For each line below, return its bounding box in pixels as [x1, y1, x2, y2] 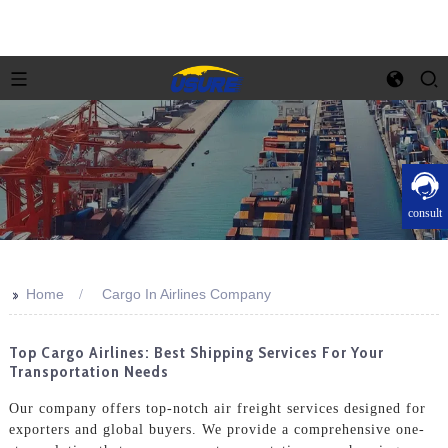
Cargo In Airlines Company [101, 286, 271, 302]
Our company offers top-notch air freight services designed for [8, 400, 426, 416]
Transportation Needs [8, 362, 169, 381]
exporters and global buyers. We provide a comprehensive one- [8, 421, 425, 437]
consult [408, 206, 442, 220]
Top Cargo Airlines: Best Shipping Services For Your [8, 343, 384, 362]
